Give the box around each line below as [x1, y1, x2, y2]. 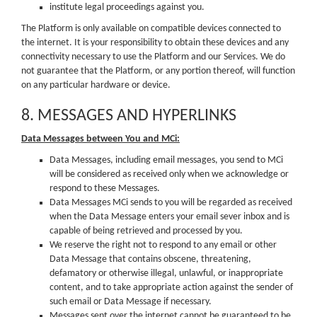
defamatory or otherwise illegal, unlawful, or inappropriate [50, 267, 283, 279]
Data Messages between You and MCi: [21, 133, 180, 144]
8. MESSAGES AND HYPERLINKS [21, 107, 236, 125]
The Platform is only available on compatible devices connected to [21, 23, 281, 34]
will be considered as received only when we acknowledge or [50, 168, 289, 180]
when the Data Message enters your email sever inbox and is [50, 211, 289, 222]
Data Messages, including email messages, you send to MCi [50, 154, 283, 166]
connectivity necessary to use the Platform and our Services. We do [21, 51, 285, 62]
